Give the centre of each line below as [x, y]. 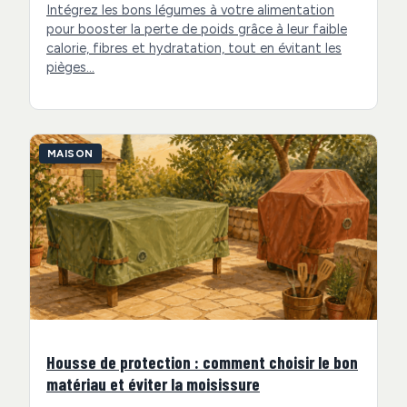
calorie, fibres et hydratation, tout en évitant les [194, 49]
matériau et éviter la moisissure [153, 384]
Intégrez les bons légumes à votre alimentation [190, 10]
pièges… [70, 68]
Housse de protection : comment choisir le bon [202, 362]
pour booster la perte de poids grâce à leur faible [197, 30]
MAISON [70, 153]
